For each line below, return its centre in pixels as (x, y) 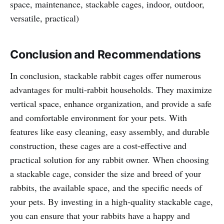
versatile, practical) (44, 18)
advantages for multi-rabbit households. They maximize (111, 90)
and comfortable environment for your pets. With (98, 118)
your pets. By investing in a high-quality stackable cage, (111, 202)
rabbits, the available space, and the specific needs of (106, 188)
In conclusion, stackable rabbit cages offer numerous (105, 76)
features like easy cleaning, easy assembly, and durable (110, 132)
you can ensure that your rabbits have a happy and (100, 216)
